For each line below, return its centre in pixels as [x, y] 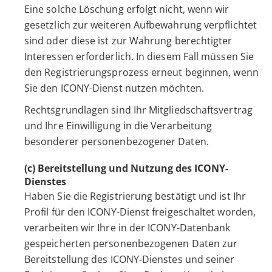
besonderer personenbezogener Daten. [117, 142]
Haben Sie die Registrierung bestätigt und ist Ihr [135, 196]
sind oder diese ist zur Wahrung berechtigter [128, 41]
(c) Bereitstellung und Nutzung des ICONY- [126, 168]
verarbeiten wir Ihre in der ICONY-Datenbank [127, 228]
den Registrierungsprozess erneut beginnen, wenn [141, 73]
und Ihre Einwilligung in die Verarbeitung [118, 126]
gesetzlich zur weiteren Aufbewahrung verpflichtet [141, 25]
